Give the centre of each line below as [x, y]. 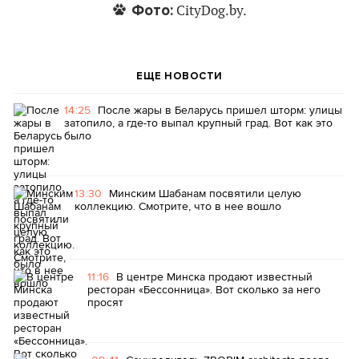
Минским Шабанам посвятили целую [205, 193]
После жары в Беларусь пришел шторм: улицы [220, 110]
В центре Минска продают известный [214, 276]
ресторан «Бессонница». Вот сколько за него [204, 289]
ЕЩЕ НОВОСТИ [179, 76]
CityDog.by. [210, 11]
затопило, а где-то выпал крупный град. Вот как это [198, 123]
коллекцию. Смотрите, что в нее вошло [178, 206]
